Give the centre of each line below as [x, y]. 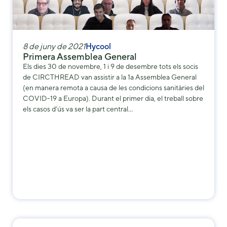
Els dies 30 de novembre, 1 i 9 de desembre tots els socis [110, 66]
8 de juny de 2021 [54, 46]
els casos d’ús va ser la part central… [78, 109]
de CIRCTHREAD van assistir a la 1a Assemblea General [110, 77]
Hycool [98, 46]
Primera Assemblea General [80, 56]
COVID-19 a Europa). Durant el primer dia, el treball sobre [113, 98]
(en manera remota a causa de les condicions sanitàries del [113, 87]
